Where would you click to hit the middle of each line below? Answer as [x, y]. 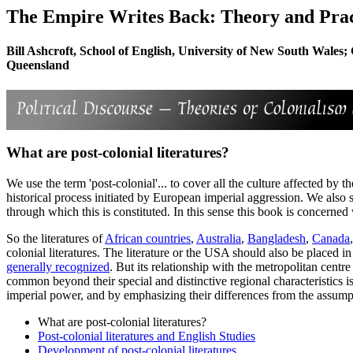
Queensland [38, 65]
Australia [219, 238]
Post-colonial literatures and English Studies [147, 336]
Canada [331, 238]
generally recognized [58, 266]
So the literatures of [56, 238]
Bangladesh [277, 238]
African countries [148, 238]
